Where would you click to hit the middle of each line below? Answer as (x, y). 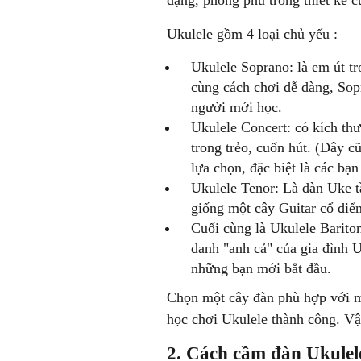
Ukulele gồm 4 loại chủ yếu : (252, 34)
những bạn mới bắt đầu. (261, 268)
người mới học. (237, 107)
